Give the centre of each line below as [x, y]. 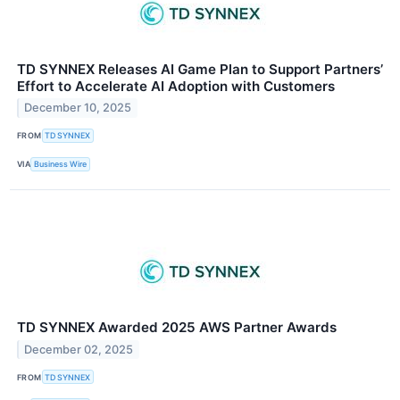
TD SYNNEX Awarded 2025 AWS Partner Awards [177, 327]
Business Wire [61, 164]
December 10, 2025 [78, 108]
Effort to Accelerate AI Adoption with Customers [176, 86]
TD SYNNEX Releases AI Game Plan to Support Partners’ [200, 69]
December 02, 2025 [79, 349]
